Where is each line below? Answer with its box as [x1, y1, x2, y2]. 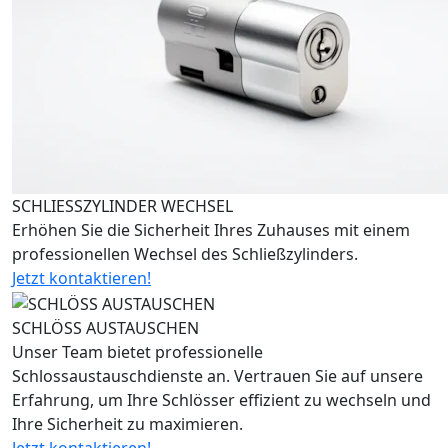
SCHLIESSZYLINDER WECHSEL [12, 195, 233, 218]
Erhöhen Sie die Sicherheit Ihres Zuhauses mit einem [12, 219, 410, 242]
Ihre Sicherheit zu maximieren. [12, 413, 243, 436]
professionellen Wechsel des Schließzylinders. [12, 243, 358, 266]
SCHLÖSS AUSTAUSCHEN [12, 317, 199, 340]
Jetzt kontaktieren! [12, 267, 151, 290]
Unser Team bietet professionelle [12, 341, 263, 364]
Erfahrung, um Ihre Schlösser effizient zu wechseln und [12, 389, 431, 412]
